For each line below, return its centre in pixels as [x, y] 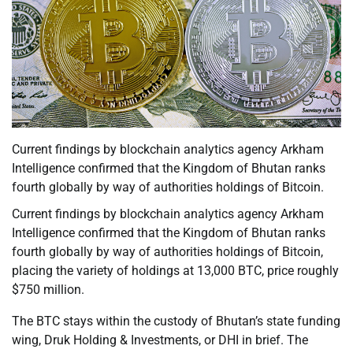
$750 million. [48, 290]
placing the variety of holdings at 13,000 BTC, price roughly [175, 271]
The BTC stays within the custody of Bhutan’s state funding [176, 321]
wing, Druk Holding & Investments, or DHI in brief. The [160, 340]
